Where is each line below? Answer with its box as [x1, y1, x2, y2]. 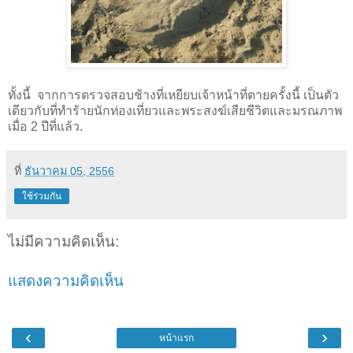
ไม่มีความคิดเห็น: [8, 232, 119, 250]
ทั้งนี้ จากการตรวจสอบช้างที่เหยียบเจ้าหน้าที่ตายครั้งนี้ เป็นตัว [8, 87, 339, 102]
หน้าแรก [159, 332, 194, 344]
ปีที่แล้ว [41, 119, 80, 133]
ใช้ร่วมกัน [22, 190, 61, 202]
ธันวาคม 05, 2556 [24, 164, 114, 177]
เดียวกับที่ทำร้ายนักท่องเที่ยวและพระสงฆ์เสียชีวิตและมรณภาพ [8, 103, 342, 117]
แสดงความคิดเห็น [8, 273, 124, 290]
